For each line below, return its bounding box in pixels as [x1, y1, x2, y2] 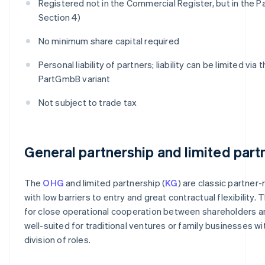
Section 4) [38, 11, 81, 23]
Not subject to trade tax [38, 96, 137, 108]
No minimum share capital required [38, 34, 180, 47]
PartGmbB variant [38, 72, 111, 85]
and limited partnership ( [63, 176, 166, 189]
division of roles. [24, 233, 91, 245]
